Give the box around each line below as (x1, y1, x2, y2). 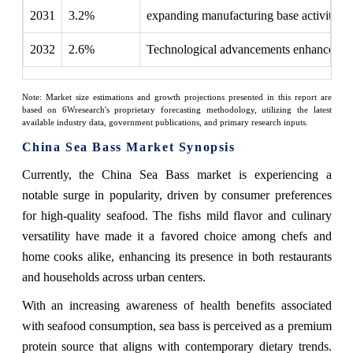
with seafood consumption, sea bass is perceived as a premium (21, 319, 332, 333)
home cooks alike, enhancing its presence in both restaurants (21, 250, 332, 264)
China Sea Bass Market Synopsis (21, 140, 236, 154)
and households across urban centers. (21, 270, 206, 284)
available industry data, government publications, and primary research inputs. (21, 118, 308, 128)
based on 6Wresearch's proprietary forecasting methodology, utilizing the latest (21, 106, 332, 115)
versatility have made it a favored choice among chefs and (21, 229, 332, 243)
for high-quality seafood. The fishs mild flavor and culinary (21, 209, 332, 223)
